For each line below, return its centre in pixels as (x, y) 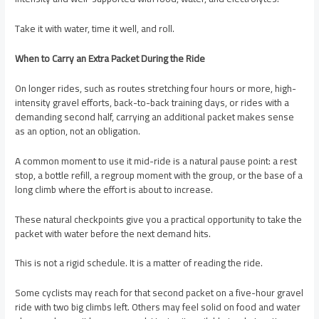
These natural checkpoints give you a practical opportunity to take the (159, 219)
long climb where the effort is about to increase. (114, 189)
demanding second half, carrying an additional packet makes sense (155, 116)
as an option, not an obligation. (78, 131)
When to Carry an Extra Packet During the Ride (110, 58)
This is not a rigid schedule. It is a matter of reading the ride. (139, 263)
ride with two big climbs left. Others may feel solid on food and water (158, 307)
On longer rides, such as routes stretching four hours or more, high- (156, 88)
